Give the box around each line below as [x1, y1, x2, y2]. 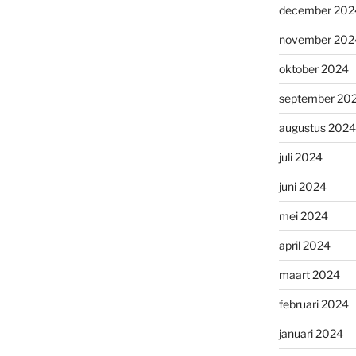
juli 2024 [278, 150, 323, 164]
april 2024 [278, 238, 331, 253]
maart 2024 [278, 268, 340, 282]
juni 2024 [278, 180, 327, 194]
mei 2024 [278, 209, 328, 223]
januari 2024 [278, 327, 343, 341]
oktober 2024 [278, 62, 349, 76]
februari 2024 [278, 297, 349, 311]
